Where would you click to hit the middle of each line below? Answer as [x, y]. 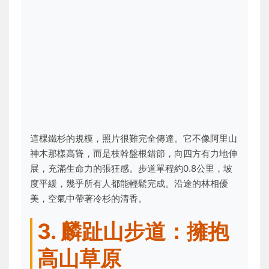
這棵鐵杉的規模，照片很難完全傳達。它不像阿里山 [134, 138]
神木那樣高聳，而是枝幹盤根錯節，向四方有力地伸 [134, 153]
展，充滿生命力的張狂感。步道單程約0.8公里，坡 [131, 168]
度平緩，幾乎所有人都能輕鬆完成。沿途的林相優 [129, 183]
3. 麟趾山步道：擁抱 [133, 231]
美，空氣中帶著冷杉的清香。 [89, 198]
